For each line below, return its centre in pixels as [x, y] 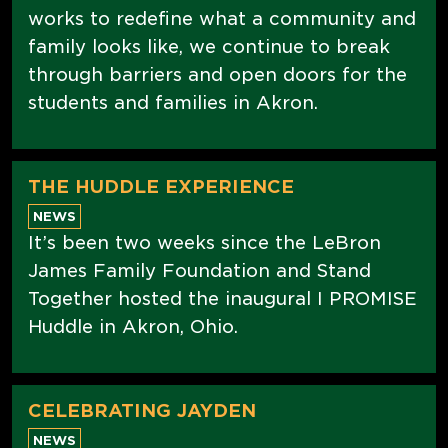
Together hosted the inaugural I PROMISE [222, 298]
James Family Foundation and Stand [199, 270]
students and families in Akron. [173, 102]
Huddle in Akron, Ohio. [133, 326]
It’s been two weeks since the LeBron [204, 242]
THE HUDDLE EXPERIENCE [161, 186]
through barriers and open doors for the [217, 74]
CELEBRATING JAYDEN [142, 410]
